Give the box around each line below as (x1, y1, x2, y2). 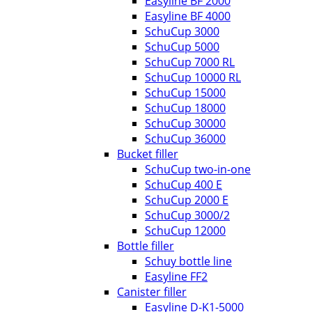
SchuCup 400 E (145, 177, 222, 192)
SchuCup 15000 (145, 85, 226, 100)
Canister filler (117, 284, 187, 299)
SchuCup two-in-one (145, 162, 251, 177)
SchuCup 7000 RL (145, 54, 235, 70)
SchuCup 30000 (145, 116, 226, 131)
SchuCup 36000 (145, 131, 226, 146)
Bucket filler (117, 146, 178, 162)
